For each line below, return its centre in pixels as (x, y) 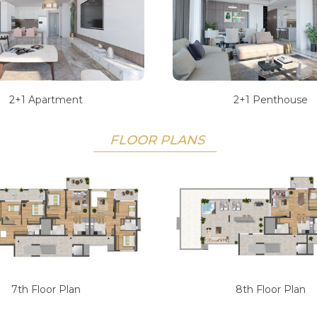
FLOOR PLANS (158, 140)
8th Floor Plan (271, 290)
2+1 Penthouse (271, 100)
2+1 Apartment (46, 100)
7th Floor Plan (46, 290)
